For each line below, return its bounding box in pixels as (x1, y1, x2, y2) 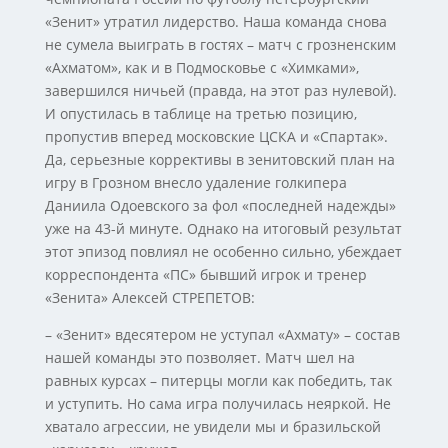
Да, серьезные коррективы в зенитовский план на (44, 150, 395, 169)
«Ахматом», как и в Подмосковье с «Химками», (44, 58, 359, 77)
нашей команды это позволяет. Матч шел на (44, 348, 355, 367)
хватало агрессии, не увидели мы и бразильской (44, 417, 381, 436)
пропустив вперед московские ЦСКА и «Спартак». (44, 127, 388, 146)
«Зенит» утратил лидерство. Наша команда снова (44, 12, 387, 31)
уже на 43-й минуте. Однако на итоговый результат (44, 219, 402, 238)
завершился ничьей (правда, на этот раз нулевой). (44, 81, 397, 100)
